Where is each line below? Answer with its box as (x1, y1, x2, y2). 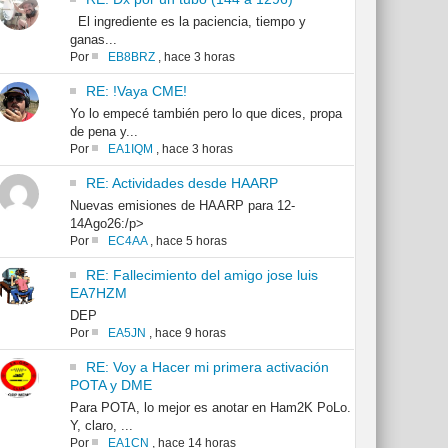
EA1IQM (107, 142, 153, 157)
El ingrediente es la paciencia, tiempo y (69, 14, 306, 30)
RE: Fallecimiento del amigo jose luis (85, 267, 318, 284)
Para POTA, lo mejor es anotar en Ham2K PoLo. (69, 400, 351, 416)
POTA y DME (69, 377, 152, 394)
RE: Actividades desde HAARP (85, 175, 278, 192)
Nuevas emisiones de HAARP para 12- (69, 198, 295, 214)
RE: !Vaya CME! (85, 83, 187, 100)
